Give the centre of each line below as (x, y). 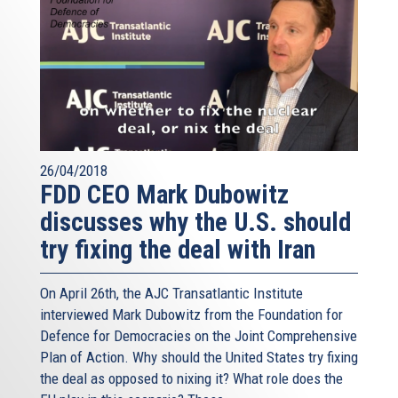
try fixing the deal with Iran (178, 249)
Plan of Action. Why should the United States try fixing (199, 357)
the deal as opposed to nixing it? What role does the (191, 378)
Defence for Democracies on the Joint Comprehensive (199, 335)
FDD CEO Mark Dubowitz (164, 194)
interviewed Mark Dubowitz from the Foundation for (191, 314)
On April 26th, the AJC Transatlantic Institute (171, 293)
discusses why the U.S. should (195, 222)
